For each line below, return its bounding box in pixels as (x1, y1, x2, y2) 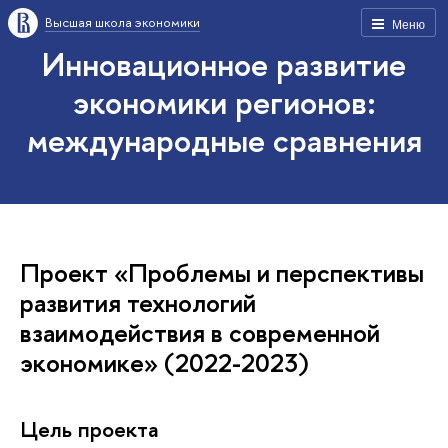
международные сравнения (26, 118, 422, 162)
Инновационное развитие (42, 42, 406, 86)
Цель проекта (20, 413, 159, 444)
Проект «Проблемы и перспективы (20, 255, 424, 290)
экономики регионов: (72, 80, 376, 124)
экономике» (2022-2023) (20, 345, 309, 380)
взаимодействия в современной (20, 315, 380, 350)
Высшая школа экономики (45, 13, 200, 31)
